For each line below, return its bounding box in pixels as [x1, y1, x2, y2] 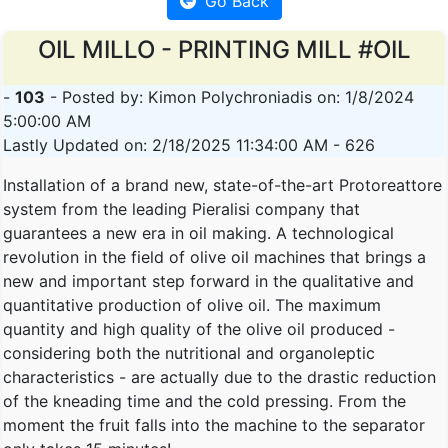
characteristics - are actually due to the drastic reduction [3, 366, 436, 387]
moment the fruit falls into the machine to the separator [3, 414, 425, 435]
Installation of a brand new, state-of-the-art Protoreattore [3, 174, 442, 195]
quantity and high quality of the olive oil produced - [3, 318, 395, 339]
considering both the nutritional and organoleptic [3, 342, 375, 363]
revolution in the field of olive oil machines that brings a [3, 246, 426, 267]
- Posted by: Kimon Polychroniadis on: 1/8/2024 [45, 86, 414, 107]
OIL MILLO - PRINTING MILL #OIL [37, 34, 411, 64]
